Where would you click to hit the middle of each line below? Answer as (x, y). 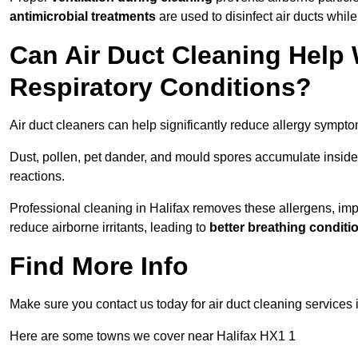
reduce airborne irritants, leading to (109, 228)
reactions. (37, 177)
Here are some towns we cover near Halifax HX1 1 (153, 336)
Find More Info (99, 267)
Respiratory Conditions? (161, 88)
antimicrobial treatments (83, 17)
